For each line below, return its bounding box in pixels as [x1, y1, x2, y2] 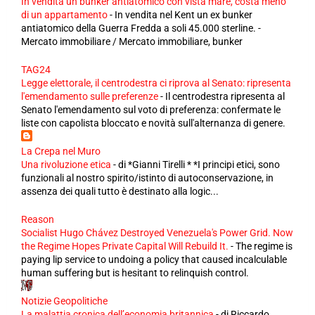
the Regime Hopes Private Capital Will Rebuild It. [21, 240, 229, 252]
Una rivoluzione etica [21, 159, 111, 171]
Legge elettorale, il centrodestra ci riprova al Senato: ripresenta [21, 77, 291, 89]
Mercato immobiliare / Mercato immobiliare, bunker [21, 36, 243, 48]
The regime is [236, 240, 292, 252]
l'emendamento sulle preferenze [21, 91, 158, 103]
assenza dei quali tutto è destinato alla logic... [21, 186, 219, 198]
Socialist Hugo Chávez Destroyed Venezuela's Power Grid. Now [21, 227, 293, 239]
